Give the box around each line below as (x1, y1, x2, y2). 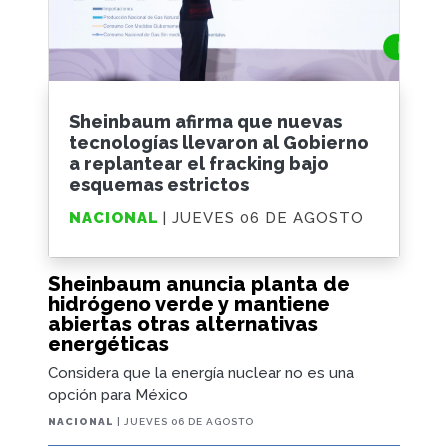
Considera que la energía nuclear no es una (48, 363, 354, 382)
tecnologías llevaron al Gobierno (69, 132, 369, 154)
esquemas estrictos (69, 174, 249, 196)
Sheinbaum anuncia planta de (48, 271, 350, 296)
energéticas (48, 331, 169, 356)
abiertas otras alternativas (48, 311, 318, 336)
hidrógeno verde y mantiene (48, 291, 330, 316)
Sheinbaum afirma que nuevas (69, 111, 342, 133)
